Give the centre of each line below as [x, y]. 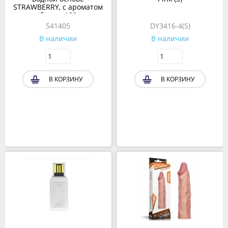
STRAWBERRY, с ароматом [58, 7]
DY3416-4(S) [170, 26]
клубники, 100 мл [58, 15]
